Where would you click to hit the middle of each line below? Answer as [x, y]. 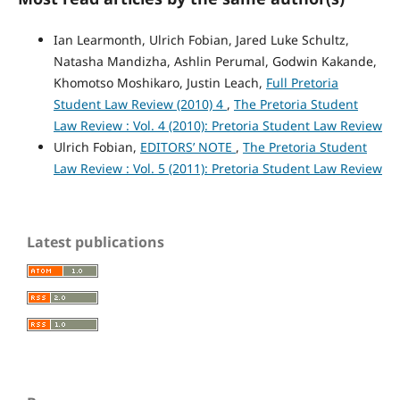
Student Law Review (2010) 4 [140, 104]
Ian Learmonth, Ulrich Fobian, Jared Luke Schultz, [201, 39]
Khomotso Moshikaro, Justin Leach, [159, 82]
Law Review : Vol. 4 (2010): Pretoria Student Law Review [217, 125]
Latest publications [96, 242]
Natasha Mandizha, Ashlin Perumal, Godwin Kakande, [215, 61]
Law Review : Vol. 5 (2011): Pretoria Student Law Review [217, 168]
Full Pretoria [302, 82]
